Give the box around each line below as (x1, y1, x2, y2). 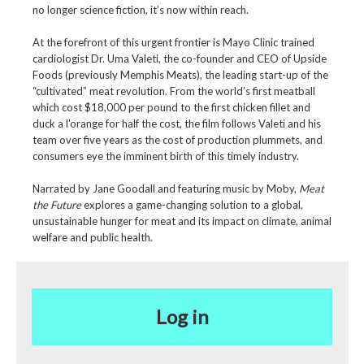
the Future (32, 198, 81, 212)
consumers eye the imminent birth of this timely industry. (32, 149, 299, 163)
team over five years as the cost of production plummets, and (32, 133, 323, 147)
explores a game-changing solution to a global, (80, 198, 303, 212)
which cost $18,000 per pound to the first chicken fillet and (32, 101, 310, 115)
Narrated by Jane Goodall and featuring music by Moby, (32, 182, 299, 196)
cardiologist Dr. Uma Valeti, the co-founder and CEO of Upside (32, 52, 327, 66)
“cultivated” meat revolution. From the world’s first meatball (32, 84, 315, 98)
